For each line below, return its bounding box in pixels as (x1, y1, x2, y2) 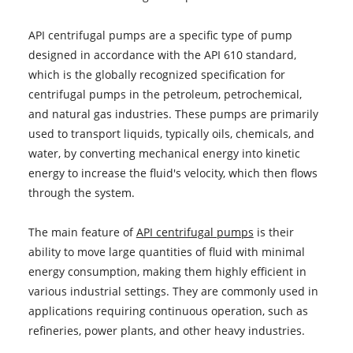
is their (253, 224, 294, 240)
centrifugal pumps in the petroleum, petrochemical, (28, 86, 302, 102)
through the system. (28, 184, 135, 200)
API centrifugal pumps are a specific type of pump (28, 27, 292, 43)
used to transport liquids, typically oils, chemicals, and (28, 125, 314, 141)
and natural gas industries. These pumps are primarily (28, 106, 318, 121)
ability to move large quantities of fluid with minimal (28, 243, 305, 259)
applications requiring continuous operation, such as (28, 303, 308, 318)
